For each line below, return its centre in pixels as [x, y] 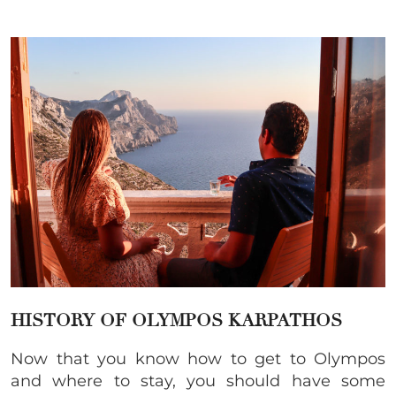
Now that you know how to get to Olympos [198, 358]
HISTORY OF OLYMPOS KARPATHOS [176, 320]
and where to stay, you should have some [198, 381]
